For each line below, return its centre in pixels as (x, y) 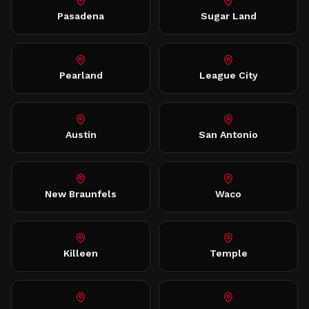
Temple (228, 253)
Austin (81, 134)
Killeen (81, 253)
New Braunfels (81, 194)
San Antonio (228, 134)
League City (228, 75)
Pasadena (81, 16)
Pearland (81, 75)
